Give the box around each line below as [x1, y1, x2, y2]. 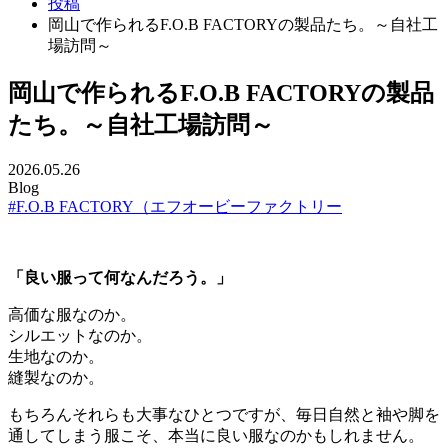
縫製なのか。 [8, 368, 104, 386]
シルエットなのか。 [8, 326, 152, 344]
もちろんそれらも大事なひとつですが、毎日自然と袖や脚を [8, 405, 440, 423]
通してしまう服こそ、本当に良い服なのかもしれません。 [8, 426, 424, 444]
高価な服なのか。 [8, 305, 136, 323]
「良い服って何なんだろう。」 [8, 268, 232, 286]
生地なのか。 [8, 347, 104, 365]
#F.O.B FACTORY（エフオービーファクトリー [8, 197, 342, 215]
